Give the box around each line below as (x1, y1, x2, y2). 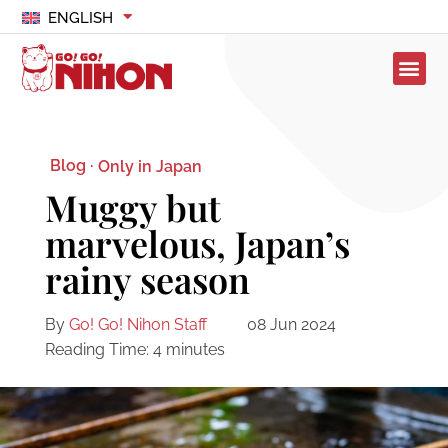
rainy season (44, 255, 250, 304)
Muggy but (44, 183, 221, 232)
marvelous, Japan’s (44, 219, 350, 268)
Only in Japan (97, 156, 202, 176)
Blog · (49, 156, 93, 176)
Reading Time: (44, 340, 149, 360)
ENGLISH (47, 9, 113, 27)
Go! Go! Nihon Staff (68, 315, 207, 335)
